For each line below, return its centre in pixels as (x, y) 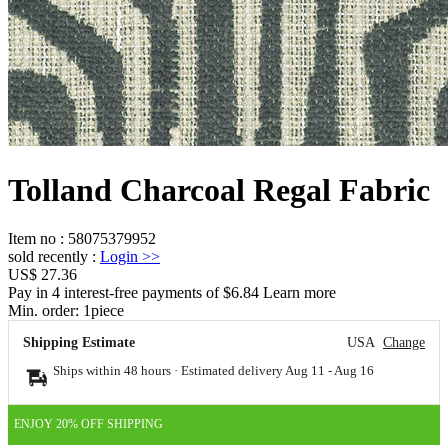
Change (404, 342)
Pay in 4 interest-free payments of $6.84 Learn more (172, 292)
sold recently (48, 256)
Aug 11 (305, 370)
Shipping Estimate (79, 342)
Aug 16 (354, 370)
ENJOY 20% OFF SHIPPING (88, 424)
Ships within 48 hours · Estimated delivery (169, 370)
